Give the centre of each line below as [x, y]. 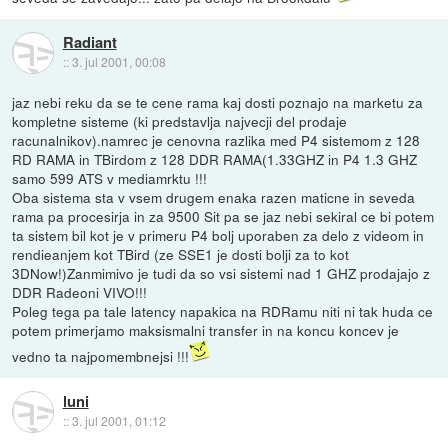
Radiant [89, 42]
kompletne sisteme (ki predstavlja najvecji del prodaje [180, 121]
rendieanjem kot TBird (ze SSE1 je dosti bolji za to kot [181, 254]
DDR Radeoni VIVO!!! [80, 292]
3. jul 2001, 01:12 [118, 421]
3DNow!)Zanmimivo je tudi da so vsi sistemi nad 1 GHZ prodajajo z [221, 273]
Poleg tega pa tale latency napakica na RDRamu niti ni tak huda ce [223, 311]
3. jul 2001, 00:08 [118, 62]
